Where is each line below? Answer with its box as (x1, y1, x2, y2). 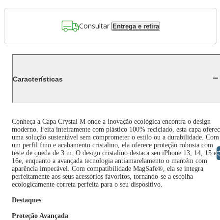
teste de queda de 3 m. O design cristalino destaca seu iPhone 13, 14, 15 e (12, 149, 217, 157)
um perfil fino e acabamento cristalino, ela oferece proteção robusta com (12, 141, 213, 149)
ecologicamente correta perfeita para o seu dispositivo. (12, 181, 163, 188)
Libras (179, 149, 203, 157)
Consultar (79, 21, 110, 30)
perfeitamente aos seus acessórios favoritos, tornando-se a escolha (12, 173, 193, 180)
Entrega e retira (112, 22, 159, 30)
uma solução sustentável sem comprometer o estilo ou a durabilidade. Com (12, 134, 219, 141)
